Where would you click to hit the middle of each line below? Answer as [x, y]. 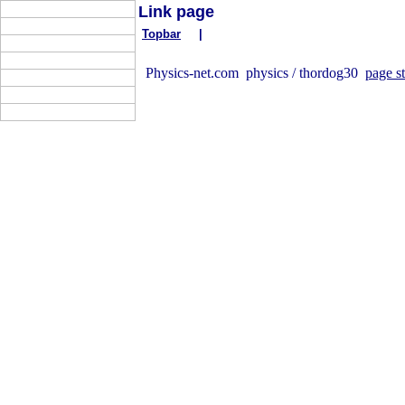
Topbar [161, 34]
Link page [176, 12]
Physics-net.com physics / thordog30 [255, 73]
